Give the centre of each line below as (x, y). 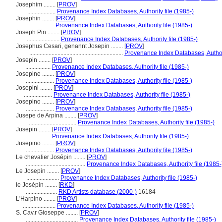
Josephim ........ (36, 4)
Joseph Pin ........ (38, 32)
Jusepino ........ (36, 143)
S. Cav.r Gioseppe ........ (48, 213)
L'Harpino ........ (36, 199)
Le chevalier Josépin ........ (51, 157)
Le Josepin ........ (38, 171)
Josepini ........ (35, 88)
